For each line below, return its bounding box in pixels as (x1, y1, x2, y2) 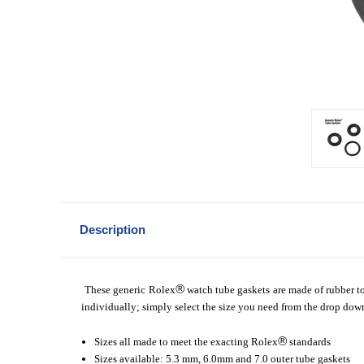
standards (287, 335, 331, 348)
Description (79, 222, 145, 236)
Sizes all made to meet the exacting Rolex (94, 335, 279, 348)
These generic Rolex (84, 283, 175, 296)
